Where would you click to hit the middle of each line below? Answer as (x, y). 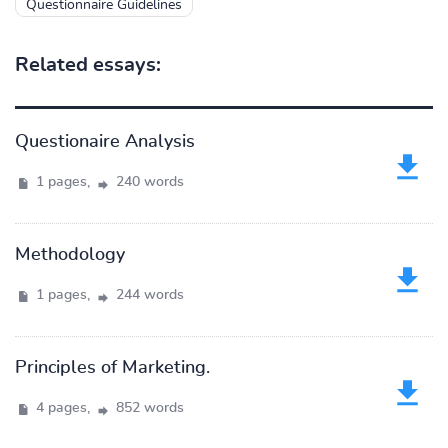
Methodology (70, 255)
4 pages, (63, 408)
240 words (148, 182)
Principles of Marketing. (112, 368)
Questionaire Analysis (105, 142)
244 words (148, 295)
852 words (148, 408)
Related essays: (88, 65)
